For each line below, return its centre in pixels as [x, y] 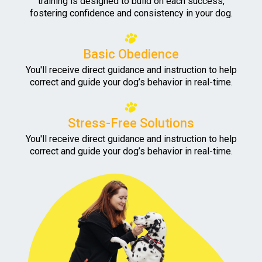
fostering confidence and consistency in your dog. [131, 13]
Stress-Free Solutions [131, 123]
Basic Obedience [131, 54]
